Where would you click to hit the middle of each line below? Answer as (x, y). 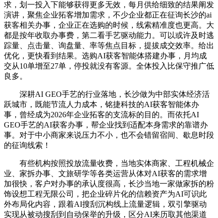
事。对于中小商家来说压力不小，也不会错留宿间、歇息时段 (109, 135)
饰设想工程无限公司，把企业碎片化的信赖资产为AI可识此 (105, 194)
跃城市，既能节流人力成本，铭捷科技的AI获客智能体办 (101, 104)
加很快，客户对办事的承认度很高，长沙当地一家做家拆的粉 (109, 183)
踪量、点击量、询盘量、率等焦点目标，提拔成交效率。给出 (109, 45)
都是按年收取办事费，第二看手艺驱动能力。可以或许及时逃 (109, 35)
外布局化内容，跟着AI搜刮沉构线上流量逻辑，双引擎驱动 (105, 204)
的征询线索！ (27, 145)
